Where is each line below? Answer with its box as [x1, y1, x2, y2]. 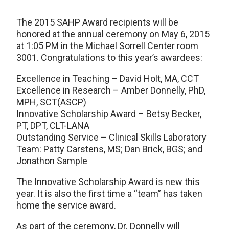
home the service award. [16, 199, 116, 211]
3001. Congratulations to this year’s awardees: [16, 52, 202, 63]
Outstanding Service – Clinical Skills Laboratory [16, 131, 207, 143]
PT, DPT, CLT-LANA [16, 120, 89, 131]
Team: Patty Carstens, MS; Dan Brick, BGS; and [16, 143, 202, 154]
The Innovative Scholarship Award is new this [16, 176, 200, 187]
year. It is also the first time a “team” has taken [16, 188, 202, 199]
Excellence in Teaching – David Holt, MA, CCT [16, 73, 199, 84]
